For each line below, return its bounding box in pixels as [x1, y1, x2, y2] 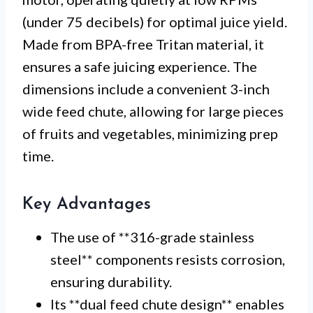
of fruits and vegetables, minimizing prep [22, 125, 278, 143]
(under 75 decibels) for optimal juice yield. [22, 13, 287, 31]
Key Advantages [22, 196, 151, 214]
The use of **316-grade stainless [50, 228, 254, 246]
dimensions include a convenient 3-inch [22, 80, 270, 98]
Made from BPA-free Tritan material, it [22, 36, 264, 53]
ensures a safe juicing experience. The [22, 58, 257, 75]
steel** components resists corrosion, [50, 251, 285, 268]
